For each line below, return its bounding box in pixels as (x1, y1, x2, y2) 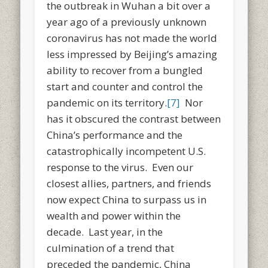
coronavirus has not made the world (47, 31, 218, 45)
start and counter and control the (47, 79, 203, 93)
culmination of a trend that (47, 240, 175, 255)
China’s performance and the (47, 127, 183, 142)
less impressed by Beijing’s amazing (47, 47, 218, 61)
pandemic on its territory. (47, 95, 167, 109)
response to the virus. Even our (47, 160, 194, 174)
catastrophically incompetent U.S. (47, 144, 206, 158)
